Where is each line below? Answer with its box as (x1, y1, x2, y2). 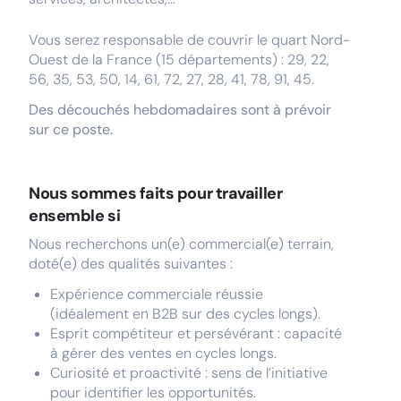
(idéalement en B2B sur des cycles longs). (50, 304, 320, 323)
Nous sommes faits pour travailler (29, 183, 283, 204)
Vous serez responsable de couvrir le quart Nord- (29, 30, 350, 49)
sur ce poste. (29, 120, 113, 139)
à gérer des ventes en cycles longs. (50, 344, 277, 363)
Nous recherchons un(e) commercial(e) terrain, (29, 235, 334, 253)
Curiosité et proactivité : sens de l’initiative (50, 363, 328, 382)
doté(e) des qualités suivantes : (29, 254, 233, 273)
